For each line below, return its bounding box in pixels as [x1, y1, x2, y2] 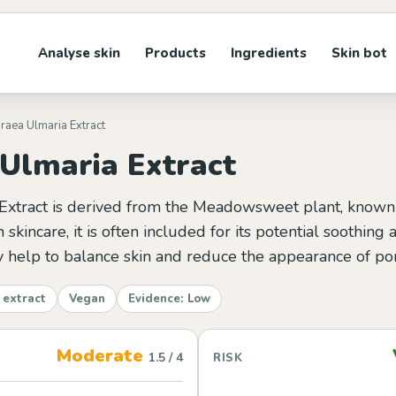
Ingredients [231, 44, 307, 62]
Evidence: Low [128, 291, 210, 307]
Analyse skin [38, 44, 120, 62]
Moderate [57, 344, 148, 368]
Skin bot [331, 44, 387, 62]
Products [145, 44, 206, 62]
